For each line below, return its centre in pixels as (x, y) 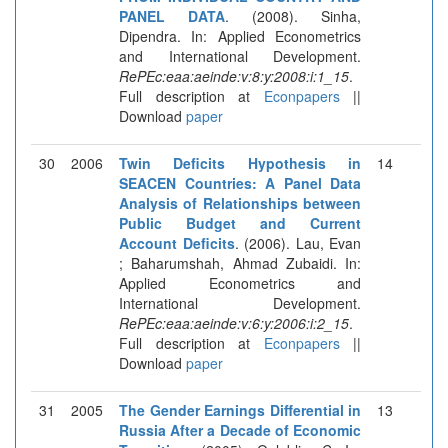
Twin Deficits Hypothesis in (240, 162)
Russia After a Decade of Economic (240, 429)
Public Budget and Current (240, 222)
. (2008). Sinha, (293, 15)
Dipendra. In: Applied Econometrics (240, 35)
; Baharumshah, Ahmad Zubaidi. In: (240, 262)
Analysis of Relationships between (240, 202)
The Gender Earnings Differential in (240, 409)
